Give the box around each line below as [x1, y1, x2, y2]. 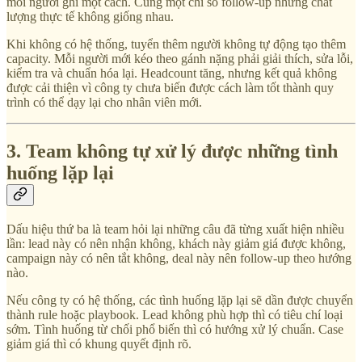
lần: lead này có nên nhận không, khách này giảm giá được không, [6, 236, 346, 250]
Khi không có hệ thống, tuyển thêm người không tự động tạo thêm [6, 36, 346, 51]
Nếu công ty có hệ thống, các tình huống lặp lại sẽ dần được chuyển [6, 293, 353, 307]
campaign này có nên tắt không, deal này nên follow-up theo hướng [6, 250, 351, 265]
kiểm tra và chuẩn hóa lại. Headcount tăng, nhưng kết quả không [6, 65, 337, 80]
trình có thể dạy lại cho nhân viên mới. [6, 95, 202, 109]
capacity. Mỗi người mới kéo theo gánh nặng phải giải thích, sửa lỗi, [6, 51, 353, 65]
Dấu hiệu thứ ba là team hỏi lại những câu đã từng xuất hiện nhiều [6, 221, 344, 236]
